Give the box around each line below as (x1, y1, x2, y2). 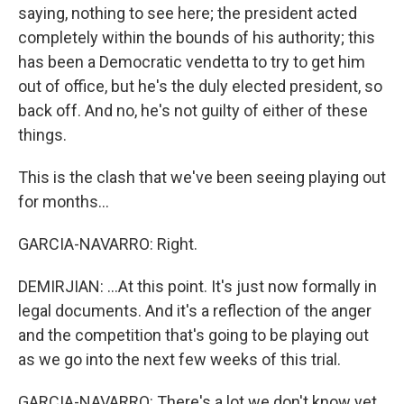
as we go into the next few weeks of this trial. (18, 350, 341, 369)
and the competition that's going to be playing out (18, 326, 369, 344)
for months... (18, 192, 109, 211)
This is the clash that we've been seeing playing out (18, 168, 386, 187)
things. (18, 125, 67, 144)
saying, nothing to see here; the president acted (18, 4, 357, 23)
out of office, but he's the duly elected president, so (18, 77, 382, 96)
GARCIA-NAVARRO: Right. (18, 234, 197, 253)
